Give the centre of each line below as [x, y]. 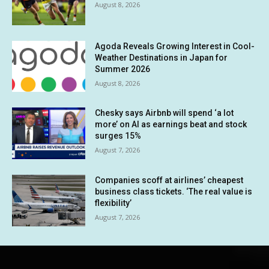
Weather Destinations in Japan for [162, 57]
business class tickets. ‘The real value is [174, 192]
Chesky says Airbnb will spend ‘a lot [165, 113]
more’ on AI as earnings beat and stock [171, 125]
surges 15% [118, 136]
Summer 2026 [123, 69]
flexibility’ [113, 203]
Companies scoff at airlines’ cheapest [169, 180]
